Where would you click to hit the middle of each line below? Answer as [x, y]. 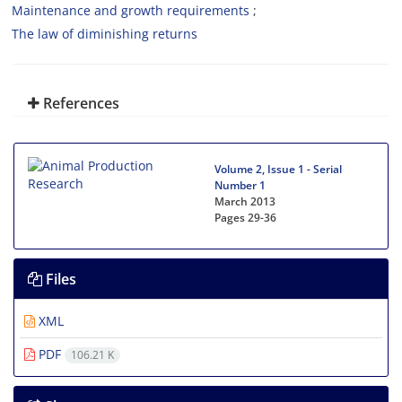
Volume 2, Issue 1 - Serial [278, 169]
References [79, 103]
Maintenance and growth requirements [131, 10]
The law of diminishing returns [105, 34]
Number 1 [240, 185]
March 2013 [245, 201]
